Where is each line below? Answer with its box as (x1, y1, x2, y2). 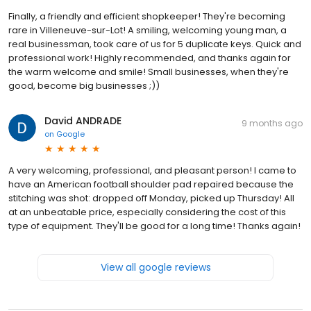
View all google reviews (100, 260, 211, 274)
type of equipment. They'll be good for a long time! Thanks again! (8, 219, 301, 233)
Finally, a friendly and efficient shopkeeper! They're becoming (8, 9, 285, 23)
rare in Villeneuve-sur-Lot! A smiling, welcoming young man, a (8, 23, 287, 37)
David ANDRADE (44, 113, 121, 128)
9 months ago (242, 117, 303, 129)
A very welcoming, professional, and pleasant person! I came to (8, 163, 296, 177)
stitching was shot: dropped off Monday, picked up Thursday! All (8, 191, 294, 205)
